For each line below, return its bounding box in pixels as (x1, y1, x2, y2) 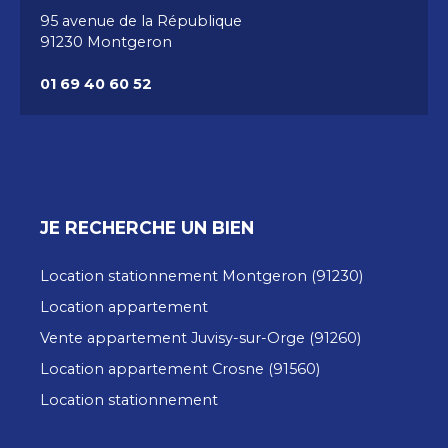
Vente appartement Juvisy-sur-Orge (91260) (40, 329, 361, 348)
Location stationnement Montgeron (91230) (40, 267, 363, 286)
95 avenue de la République (40, 12, 242, 31)
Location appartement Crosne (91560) (40, 360, 320, 379)
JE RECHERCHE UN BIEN (40, 217, 254, 239)
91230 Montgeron (40, 33, 172, 52)
